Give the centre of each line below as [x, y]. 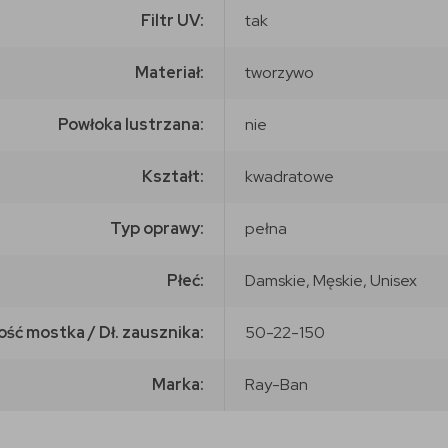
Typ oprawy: [157, 228]
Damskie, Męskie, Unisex [331, 280]
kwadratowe [289, 176]
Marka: [178, 384]
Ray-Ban [276, 384]
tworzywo [279, 72]
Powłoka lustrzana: [131, 124]
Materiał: [169, 72]
